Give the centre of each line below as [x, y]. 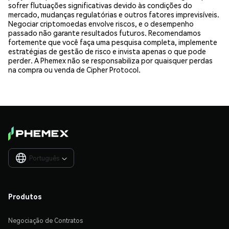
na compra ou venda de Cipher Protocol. [74, 69]
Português [44, 158]
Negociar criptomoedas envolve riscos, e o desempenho [101, 23]
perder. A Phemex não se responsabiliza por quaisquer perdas [110, 60]
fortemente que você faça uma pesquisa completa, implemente [113, 42]
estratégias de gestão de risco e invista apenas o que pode [107, 51]
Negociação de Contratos [45, 220]
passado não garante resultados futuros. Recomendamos [105, 32]
